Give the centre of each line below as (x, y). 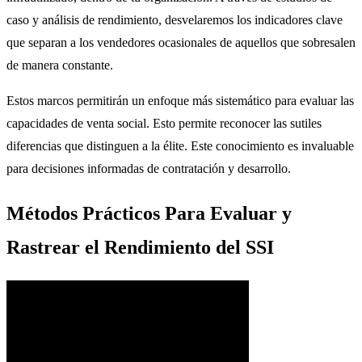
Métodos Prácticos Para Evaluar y (149, 213)
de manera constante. (60, 65)
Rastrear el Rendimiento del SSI (140, 247)
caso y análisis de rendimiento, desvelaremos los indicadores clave (175, 19)
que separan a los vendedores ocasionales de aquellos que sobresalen (181, 42)
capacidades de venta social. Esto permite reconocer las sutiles (164, 123)
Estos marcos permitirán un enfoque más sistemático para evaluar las (180, 100)
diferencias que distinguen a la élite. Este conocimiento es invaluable (180, 145)
